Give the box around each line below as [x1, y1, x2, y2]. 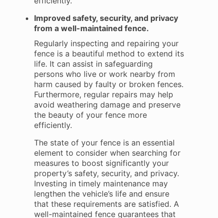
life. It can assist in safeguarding [34, 59, 153, 69]
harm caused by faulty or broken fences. [34, 79, 183, 89]
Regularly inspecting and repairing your [34, 38, 179, 48]
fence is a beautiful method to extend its [34, 49, 184, 58]
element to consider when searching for [34, 148, 181, 158]
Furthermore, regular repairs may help [34, 90, 173, 99]
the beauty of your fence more [34, 110, 147, 120]
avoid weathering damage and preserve [34, 100, 181, 109]
